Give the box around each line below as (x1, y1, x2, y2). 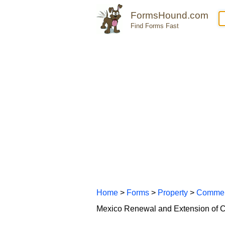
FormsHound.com (131, 10, 208, 21)
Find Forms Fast (131, 22, 179, 30)
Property (158, 188, 188, 197)
